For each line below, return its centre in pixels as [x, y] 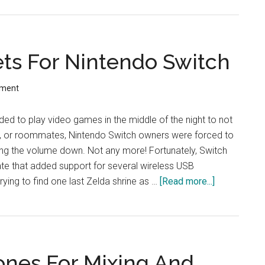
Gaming [230, 212]
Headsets [235, 227]
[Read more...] [187, 181]
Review [230, 57]
